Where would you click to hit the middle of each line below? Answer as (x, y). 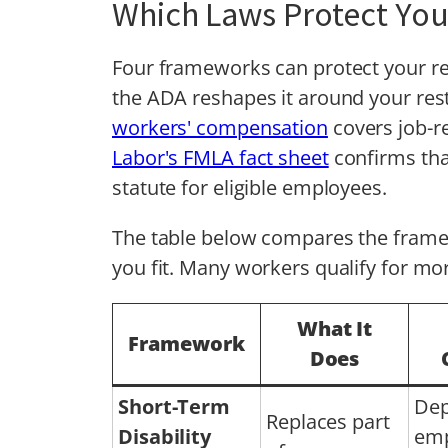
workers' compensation (220, 127)
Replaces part (328, 421)
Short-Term (174, 406)
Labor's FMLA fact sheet (220, 157)
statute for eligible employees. (249, 187)
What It (334, 328)
